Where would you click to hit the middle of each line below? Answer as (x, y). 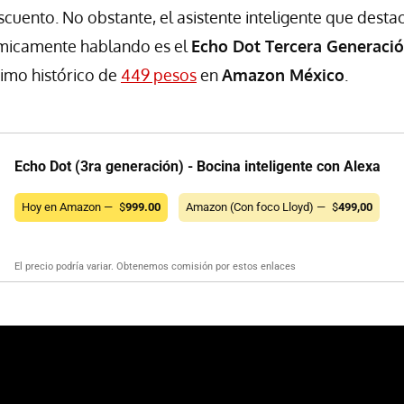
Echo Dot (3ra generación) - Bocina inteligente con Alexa (197, 167)
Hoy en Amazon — (69, 207)
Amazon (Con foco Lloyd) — (257, 207)
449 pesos (159, 75)
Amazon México (283, 75)
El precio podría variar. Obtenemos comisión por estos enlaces (155, 267)
